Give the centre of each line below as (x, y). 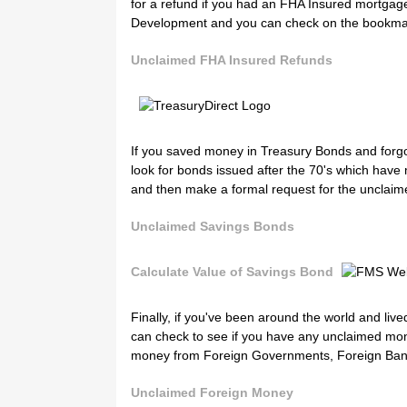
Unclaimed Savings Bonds (213, 226)
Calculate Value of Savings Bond (232, 271)
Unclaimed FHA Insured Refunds (232, 60)
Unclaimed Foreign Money (212, 392)
